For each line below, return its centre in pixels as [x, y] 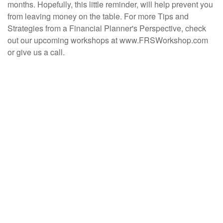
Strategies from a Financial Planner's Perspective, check [107, 28]
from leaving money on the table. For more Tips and [98, 16]
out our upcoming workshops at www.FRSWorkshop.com [108, 40]
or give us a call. [37, 52]
